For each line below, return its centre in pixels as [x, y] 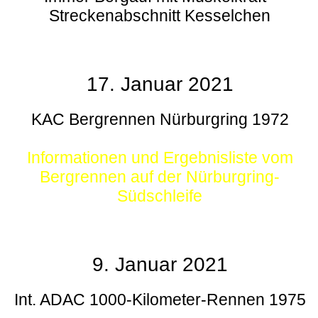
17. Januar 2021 [160, 84]
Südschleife [160, 196]
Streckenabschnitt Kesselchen [160, 16]
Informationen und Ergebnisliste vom [160, 158]
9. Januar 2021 [160, 265]
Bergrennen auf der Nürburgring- [160, 177]
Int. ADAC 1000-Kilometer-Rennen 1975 [160, 300]
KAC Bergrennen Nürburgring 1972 [160, 120]
